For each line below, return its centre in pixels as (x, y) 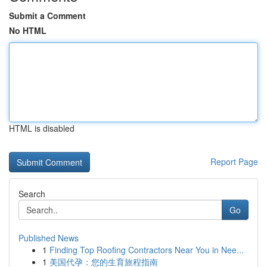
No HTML (28, 30)
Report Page (234, 162)
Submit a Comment (47, 15)
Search (32, 194)
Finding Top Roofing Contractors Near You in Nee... (147, 250)
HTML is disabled (42, 128)
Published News (49, 238)
